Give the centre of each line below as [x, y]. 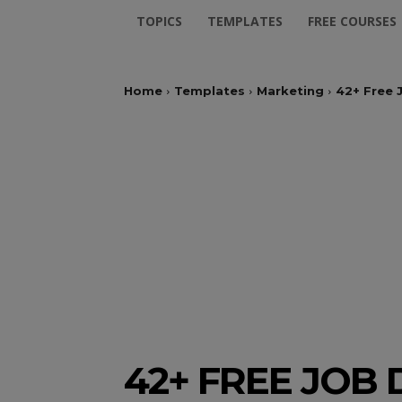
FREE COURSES [352, 21]
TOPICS [159, 21]
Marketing [290, 91]
